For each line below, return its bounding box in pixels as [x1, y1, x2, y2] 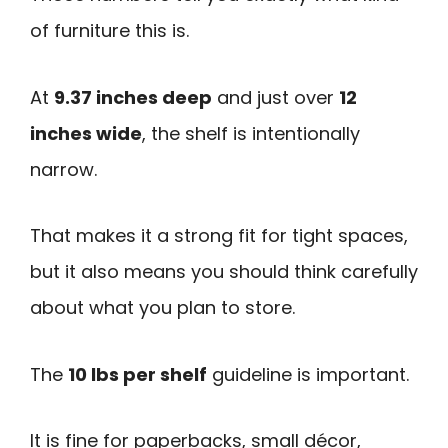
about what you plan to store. [30, 295, 295, 321]
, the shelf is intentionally [142, 120, 360, 146]
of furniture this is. [30, 17, 189, 43]
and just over [212, 84, 339, 110]
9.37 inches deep [54, 84, 212, 110]
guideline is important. [207, 361, 409, 387]
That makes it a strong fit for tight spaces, [30, 223, 408, 249]
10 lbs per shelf [68, 361, 207, 387]
